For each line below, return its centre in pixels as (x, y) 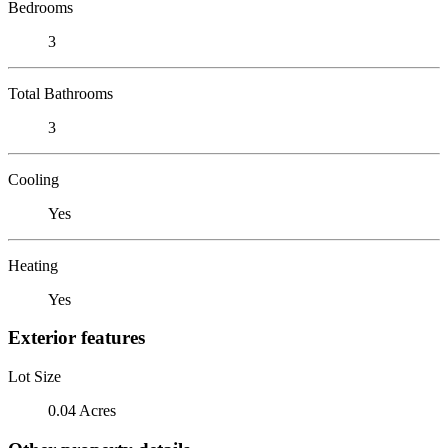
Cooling (33, 179)
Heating (33, 265)
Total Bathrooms (60, 93)
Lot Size (34, 376)
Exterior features (76, 338)
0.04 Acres (82, 410)
